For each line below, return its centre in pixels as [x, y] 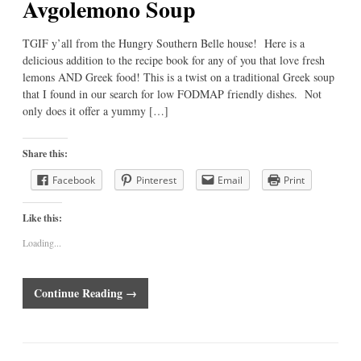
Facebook [74, 180]
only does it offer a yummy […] [95, 111]
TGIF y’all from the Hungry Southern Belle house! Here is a [164, 44]
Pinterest [156, 180]
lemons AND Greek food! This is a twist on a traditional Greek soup [178, 77]
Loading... [42, 242]
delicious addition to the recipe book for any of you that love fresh [174, 60]
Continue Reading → [85, 293]
